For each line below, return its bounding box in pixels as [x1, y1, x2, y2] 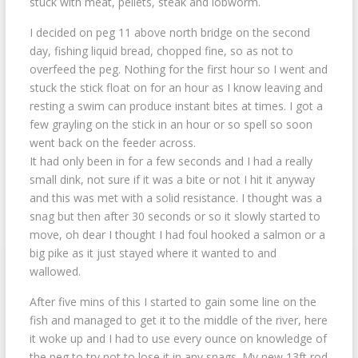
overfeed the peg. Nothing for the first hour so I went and [29, 61, 328, 77]
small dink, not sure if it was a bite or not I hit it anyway [29, 171, 315, 187]
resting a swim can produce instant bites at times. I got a [29, 97, 323, 113]
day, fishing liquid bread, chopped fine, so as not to [29, 42, 293, 58]
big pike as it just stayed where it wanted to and [29, 245, 276, 261]
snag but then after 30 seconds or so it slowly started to [29, 208, 320, 224]
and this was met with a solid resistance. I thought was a [29, 189, 322, 205]
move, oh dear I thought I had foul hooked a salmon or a [29, 226, 325, 242]
